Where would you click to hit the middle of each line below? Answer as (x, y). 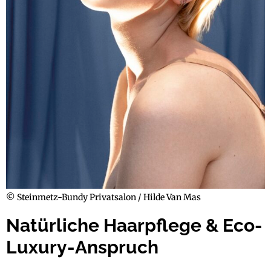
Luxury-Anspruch (82, 247)
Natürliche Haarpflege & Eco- (134, 225)
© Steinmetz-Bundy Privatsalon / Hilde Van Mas (103, 197)
